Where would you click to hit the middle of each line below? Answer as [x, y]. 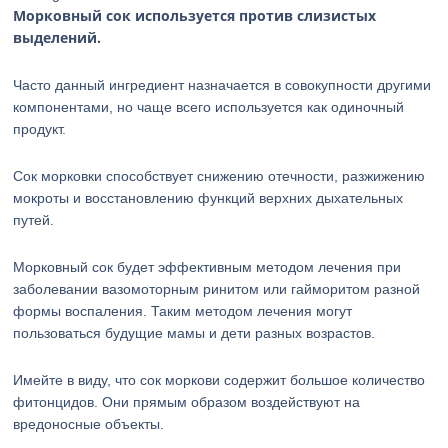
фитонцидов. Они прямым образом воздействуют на [187, 402]
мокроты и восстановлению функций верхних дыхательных [208, 198]
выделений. [57, 37]
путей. [34, 220]
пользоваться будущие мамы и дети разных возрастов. [194, 333]
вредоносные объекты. [89, 424]
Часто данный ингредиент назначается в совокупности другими [222, 85]
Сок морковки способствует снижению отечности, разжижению [219, 176]
